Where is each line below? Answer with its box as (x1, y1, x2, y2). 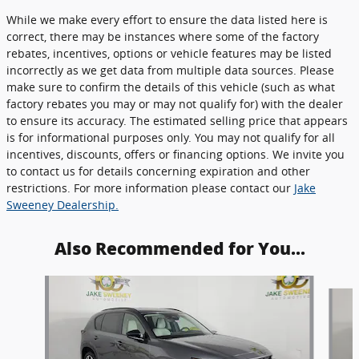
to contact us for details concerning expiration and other (6, 163, 310, 179)
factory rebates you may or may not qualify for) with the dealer (6, 96, 343, 112)
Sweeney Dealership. (6, 197, 119, 213)
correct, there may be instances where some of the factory (6, 29, 319, 45)
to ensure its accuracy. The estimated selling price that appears (6, 113, 348, 129)
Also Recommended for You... (54, 239, 305, 260)
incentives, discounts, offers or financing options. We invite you (6, 147, 345, 163)
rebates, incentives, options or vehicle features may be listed (6, 46, 332, 62)
